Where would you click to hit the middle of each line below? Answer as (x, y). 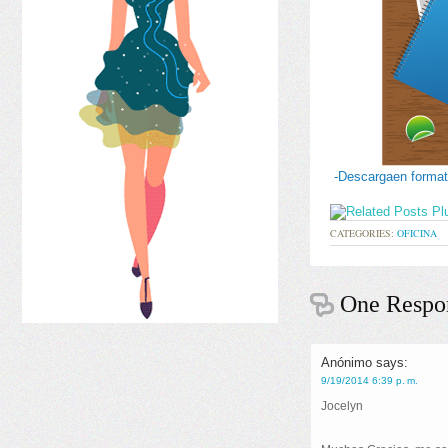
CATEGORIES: (363, 233)
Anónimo (348, 362)
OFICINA (417, 233)
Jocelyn (342, 406)
